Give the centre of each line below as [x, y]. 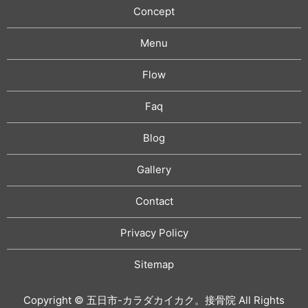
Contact [154, 201]
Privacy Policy [154, 233]
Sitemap [154, 265]
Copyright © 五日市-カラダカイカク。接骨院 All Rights [154, 300]
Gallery [154, 170]
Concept [154, 12]
